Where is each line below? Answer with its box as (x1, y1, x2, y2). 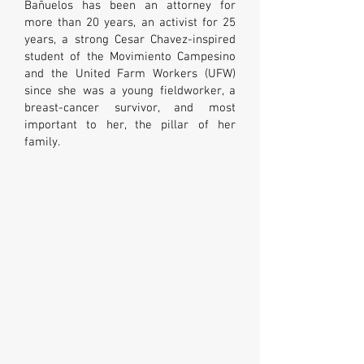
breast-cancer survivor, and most (24, 101, 236, 115)
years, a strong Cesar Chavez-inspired (24, 32, 236, 47)
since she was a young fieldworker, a (24, 84, 236, 98)
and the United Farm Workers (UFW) (24, 67, 236, 81)
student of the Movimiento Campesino (24, 50, 236, 64)
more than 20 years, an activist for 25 (24, 15, 236, 30)
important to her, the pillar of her (24, 118, 236, 132)
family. (24, 135, 60, 149)
